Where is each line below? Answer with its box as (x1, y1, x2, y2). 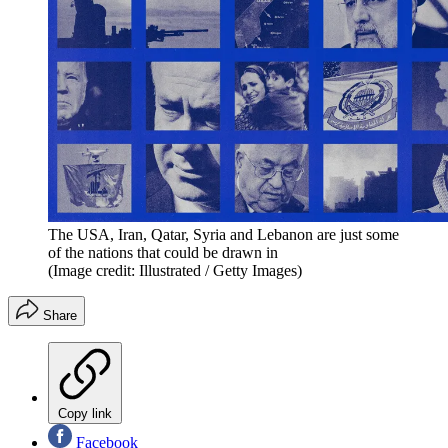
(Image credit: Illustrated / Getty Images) (48, 261, 302, 279)
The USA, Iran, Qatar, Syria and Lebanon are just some (48, 225, 399, 243)
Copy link (58, 405, 112, 421)
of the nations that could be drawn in (48, 243, 278, 261)
